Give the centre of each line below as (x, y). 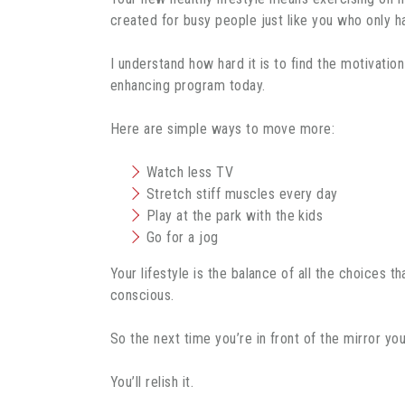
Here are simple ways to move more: (223, 128)
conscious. (142, 295)
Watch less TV (190, 172)
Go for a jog (183, 237)
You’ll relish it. (152, 381)
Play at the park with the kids (235, 215)
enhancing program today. (188, 85)
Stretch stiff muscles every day (242, 193)
